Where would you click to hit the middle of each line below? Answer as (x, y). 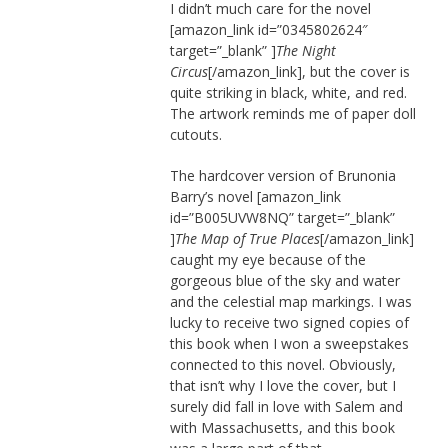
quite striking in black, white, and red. (288, 92)
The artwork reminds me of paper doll (292, 113)
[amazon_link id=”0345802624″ (268, 29)
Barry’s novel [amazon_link (255, 196)
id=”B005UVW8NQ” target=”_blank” (282, 217)
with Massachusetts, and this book (282, 427)
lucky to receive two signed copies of (289, 322)
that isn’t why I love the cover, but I (282, 385)
